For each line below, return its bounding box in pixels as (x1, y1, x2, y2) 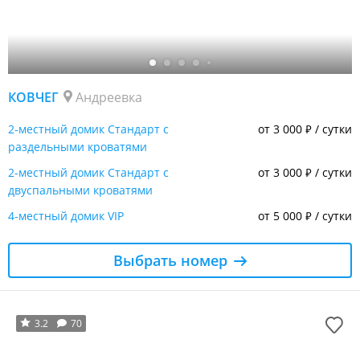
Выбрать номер (113, 250, 227, 270)
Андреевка (76, 88, 142, 106)
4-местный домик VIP (8, 207, 124, 223)
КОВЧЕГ (8, 88, 59, 106)
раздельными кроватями (8, 138, 147, 154)
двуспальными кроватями (8, 182, 153, 198)
